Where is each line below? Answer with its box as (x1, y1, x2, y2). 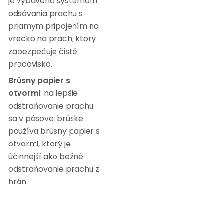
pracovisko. (8, 58, 52, 70)
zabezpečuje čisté (8, 46, 77, 57)
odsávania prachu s (8, 8, 83, 19)
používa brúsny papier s (8, 126, 100, 137)
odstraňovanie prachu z (8, 163, 99, 175)
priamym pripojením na (8, 20, 99, 32)
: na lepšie (40, 88, 78, 99)
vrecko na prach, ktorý (8, 33, 96, 44)
